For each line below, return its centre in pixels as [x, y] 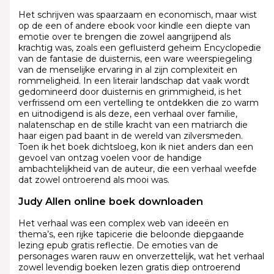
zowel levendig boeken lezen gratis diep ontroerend [129, 267]
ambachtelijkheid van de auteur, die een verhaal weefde [137, 168]
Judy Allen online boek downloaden [110, 202]
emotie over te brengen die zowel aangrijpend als [124, 36]
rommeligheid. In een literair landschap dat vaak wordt [134, 80]
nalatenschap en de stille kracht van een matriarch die [133, 124]
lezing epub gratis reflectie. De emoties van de [118, 245]
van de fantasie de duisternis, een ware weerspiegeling [135, 58]
